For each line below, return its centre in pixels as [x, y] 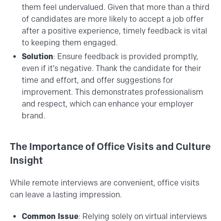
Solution [37, 57]
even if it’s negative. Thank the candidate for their [111, 69]
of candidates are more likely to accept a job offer [113, 19]
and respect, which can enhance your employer [108, 104]
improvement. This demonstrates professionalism [112, 92]
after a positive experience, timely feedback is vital [114, 31]
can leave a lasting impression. [66, 195]
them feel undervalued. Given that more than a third [116, 7]
